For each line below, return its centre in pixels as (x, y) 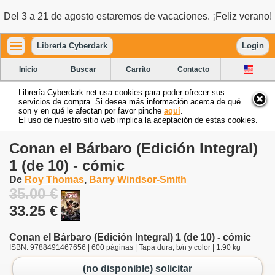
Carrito (138, 69)
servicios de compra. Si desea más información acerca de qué (130, 101)
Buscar (83, 69)
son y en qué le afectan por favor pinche (91, 110)
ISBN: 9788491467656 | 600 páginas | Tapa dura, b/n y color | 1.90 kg (125, 247)
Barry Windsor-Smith (138, 179)
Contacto (194, 69)
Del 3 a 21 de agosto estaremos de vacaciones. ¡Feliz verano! (137, 16)
